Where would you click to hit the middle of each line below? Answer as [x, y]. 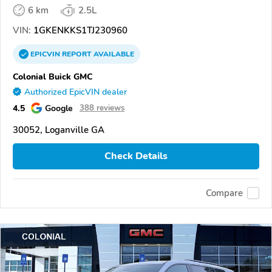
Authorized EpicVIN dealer [76, 92]
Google [59, 108]
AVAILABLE [113, 54]
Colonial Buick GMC [53, 76]
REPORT [77, 54]
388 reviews [102, 108]
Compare [224, 193]
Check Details [136, 156]
